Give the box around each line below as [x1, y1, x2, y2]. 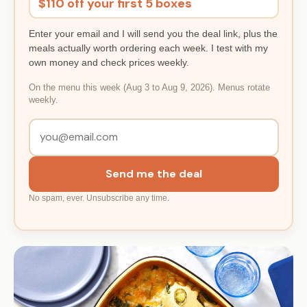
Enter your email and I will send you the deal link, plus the [28, 27, 278, 39]
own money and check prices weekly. [28, 56, 189, 68]
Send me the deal [105, 166, 202, 181]
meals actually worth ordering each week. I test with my [28, 42, 268, 53]
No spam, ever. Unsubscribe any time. [28, 193, 169, 203]
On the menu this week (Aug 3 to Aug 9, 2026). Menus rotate [28, 83, 270, 93]
